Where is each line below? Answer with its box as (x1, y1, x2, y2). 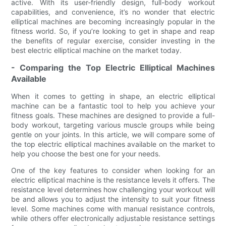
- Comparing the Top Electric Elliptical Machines (11, 62, 215, 73)
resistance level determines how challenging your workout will (11, 185, 215, 194)
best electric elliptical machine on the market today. (11, 45, 182, 54)
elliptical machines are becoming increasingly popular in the (11, 17, 215, 26)
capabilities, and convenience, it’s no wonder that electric (11, 7, 215, 16)
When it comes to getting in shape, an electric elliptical (11, 91, 215, 100)
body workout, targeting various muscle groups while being (11, 120, 215, 129)
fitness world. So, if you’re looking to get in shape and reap (11, 26, 215, 35)
